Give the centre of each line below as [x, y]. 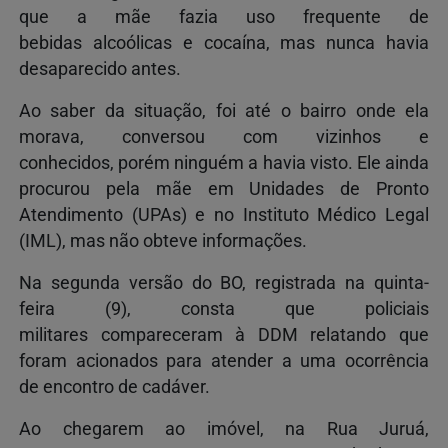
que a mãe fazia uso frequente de [224, 17]
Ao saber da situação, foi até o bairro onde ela [224, 111]
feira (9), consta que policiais [224, 309]
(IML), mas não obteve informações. [163, 241]
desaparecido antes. [100, 69]
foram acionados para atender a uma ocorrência [224, 361]
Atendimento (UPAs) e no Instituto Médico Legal [224, 215]
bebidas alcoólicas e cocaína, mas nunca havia [224, 43]
